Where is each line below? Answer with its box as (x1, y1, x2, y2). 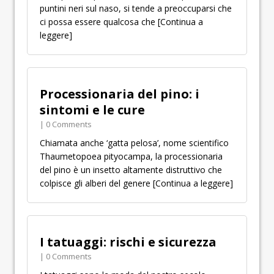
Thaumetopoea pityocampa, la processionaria (40, 150, 223, 162)
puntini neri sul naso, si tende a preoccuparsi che (40, 2, 232, 14)
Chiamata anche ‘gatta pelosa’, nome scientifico (40, 137, 229, 149)
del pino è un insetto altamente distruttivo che (40, 164, 222, 176)
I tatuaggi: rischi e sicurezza (40, 234, 220, 250)
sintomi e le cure (40, 102, 145, 118)
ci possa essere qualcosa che (40, 16, 158, 28)
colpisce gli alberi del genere (40, 177, 153, 189)
